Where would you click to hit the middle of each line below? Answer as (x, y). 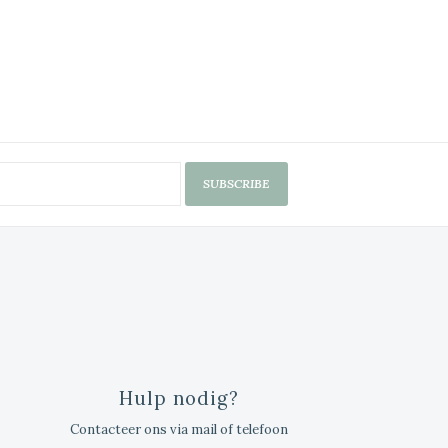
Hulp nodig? (179, 398)
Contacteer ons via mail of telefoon (179, 429)
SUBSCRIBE (236, 184)
